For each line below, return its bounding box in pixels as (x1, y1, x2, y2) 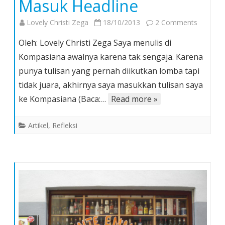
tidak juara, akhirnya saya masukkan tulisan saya (19, 79, 203, 91)
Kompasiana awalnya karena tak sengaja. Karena (19, 51, 203, 63)
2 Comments (155, 18, 197, 28)
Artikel (28, 121, 48, 131)
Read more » (111, 93, 158, 105)
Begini (197, 42, 217, 52)
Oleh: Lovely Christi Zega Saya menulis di (19, 37, 171, 49)
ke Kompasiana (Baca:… (19, 93, 108, 105)
